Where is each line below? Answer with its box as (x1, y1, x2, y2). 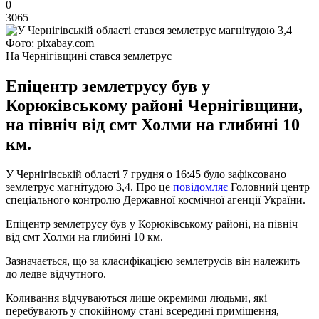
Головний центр (228, 180, 310, 193)
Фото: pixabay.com (6, 36, 94, 49)
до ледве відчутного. (6, 267, 106, 280)
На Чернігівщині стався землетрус (6, 49, 172, 62)
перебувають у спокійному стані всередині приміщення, (6, 304, 279, 317)
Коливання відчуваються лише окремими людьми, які (6, 291, 267, 304)
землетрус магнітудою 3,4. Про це (6, 180, 173, 193)
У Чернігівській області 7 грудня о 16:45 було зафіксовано (6, 167, 286, 180)
